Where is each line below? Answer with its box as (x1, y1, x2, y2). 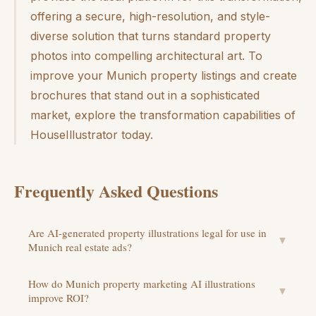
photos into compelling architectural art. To (30, 48, 262, 63)
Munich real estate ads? (28, 239, 132, 254)
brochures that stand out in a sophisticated (30, 87, 260, 102)
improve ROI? (28, 290, 89, 305)
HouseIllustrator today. (30, 127, 153, 142)
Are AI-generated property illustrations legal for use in (28, 225, 267, 240)
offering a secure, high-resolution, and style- (30, 8, 270, 23)
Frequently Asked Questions (14, 178, 218, 203)
